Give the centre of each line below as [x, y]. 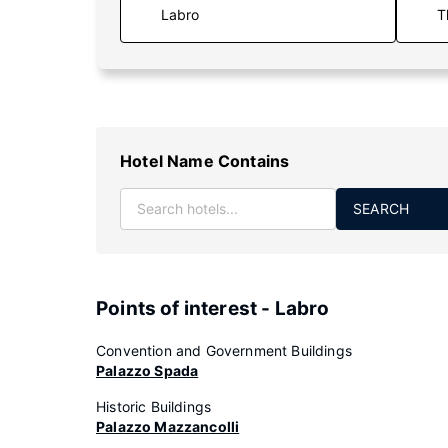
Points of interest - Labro [213, 308]
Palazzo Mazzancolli [168, 426]
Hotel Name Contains [205, 161]
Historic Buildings [154, 406]
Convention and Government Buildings [224, 350]
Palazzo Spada [147, 370]
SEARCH [381, 208]
